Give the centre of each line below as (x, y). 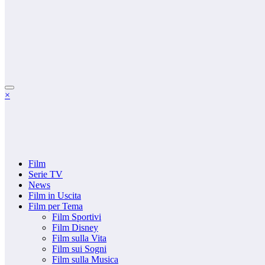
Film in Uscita (55, 195)
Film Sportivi (77, 217)
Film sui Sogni (79, 249)
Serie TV (46, 174)
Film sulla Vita (79, 238)
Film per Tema (56, 206)
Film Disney (75, 227)
